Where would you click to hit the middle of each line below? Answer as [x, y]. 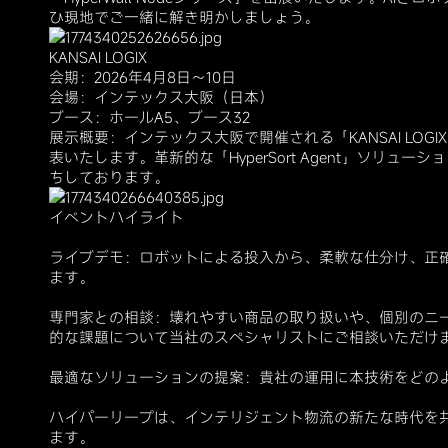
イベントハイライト [116, 217]
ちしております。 [109, 177]
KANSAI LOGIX [98, 57]
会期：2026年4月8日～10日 [142, 77]
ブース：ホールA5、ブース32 [149, 117]
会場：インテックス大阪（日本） [161, 97]
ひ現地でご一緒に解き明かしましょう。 [184, 17]
